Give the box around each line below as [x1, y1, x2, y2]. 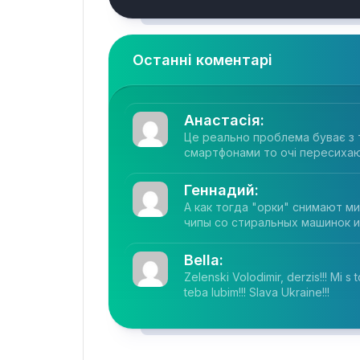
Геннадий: [184, 182, 259, 198]
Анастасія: [184, 112, 264, 129]
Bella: [184, 252, 223, 268]
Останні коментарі [133, 51, 272, 68]
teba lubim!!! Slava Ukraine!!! [184, 285, 329, 299]
